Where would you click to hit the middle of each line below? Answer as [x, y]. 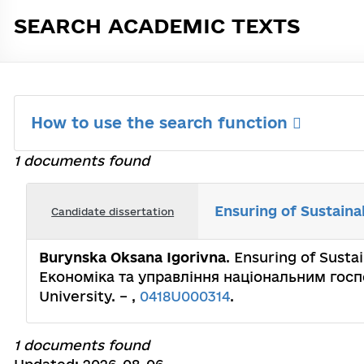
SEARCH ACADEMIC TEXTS [157, 26]
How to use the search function [162, 123]
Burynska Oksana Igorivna [132, 257]
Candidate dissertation [113, 211]
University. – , [89, 296]
